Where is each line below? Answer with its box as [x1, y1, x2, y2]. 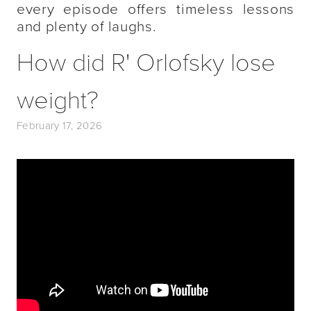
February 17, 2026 [17, 118, 103, 133]
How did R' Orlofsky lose [17, 44, 276, 78]
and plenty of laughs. [17, 15, 157, 35]
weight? [17, 81, 99, 115]
